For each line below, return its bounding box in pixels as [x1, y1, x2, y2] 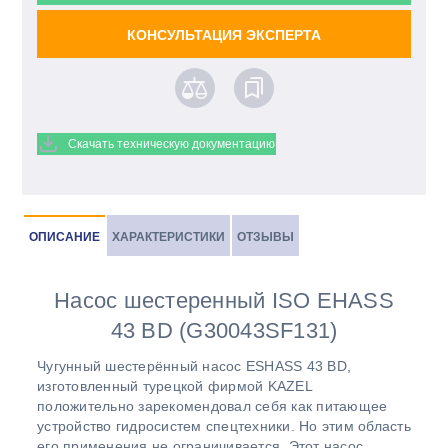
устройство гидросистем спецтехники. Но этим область [37, 418, 411, 435]
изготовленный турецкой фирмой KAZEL [37, 378, 312, 395]
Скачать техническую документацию [68, 137, 275, 152]
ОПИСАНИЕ [29, 230, 100, 245]
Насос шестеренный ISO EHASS [54, 288, 394, 314]
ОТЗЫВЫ [237, 230, 294, 245]
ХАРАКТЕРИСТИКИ [112, 230, 225, 245]
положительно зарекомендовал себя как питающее [37, 398, 388, 415]
